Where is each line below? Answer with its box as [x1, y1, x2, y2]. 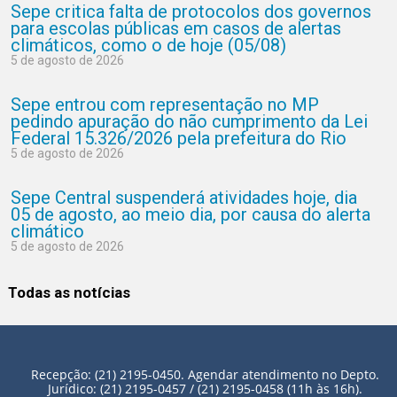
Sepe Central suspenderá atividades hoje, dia [11, 187, 357, 208]
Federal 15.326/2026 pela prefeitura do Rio [11, 128, 346, 149]
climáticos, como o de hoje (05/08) [11, 35, 286, 56]
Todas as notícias [8, 284, 130, 301]
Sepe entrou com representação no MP [11, 94, 319, 115]
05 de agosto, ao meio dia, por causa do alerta [11, 204, 370, 225]
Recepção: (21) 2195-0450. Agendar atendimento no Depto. [30, 366, 379, 383]
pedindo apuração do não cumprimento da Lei [11, 111, 368, 132]
